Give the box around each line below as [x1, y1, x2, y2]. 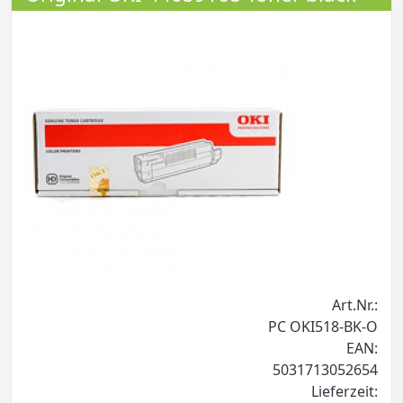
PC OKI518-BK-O [268, 316, 378, 336]
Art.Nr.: [332, 294, 378, 315]
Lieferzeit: [311, 381, 378, 401]
